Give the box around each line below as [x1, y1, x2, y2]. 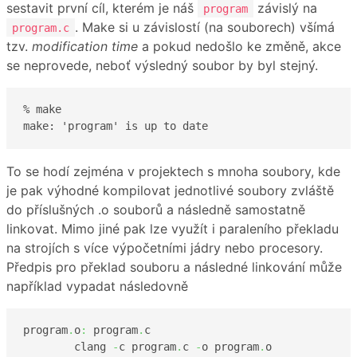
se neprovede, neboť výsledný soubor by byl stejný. [6, 57, 318, 73]
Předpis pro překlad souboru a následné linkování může [6, 258, 342, 275]
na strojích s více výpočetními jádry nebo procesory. [6, 239, 323, 256]
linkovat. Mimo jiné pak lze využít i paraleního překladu [6, 220, 339, 237]
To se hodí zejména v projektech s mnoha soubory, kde [6, 163, 340, 179]
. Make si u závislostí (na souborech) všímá [75, 18, 335, 35]
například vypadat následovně [6, 277, 188, 294]
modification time [32, 37, 138, 54]
